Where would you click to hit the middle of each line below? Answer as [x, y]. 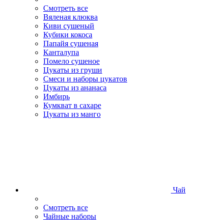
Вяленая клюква [70, 17]
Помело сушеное [71, 61]
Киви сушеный [69, 26]
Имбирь [56, 97]
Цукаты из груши [73, 70]
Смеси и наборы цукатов [85, 79]
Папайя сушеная [71, 44]
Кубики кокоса [68, 35]
